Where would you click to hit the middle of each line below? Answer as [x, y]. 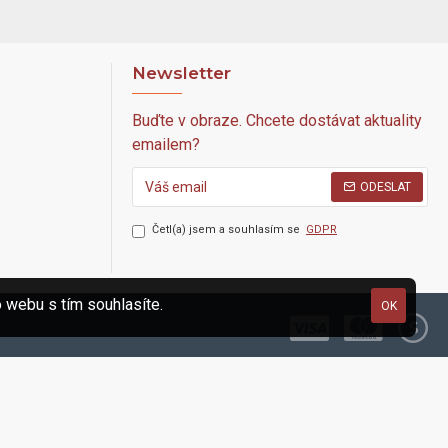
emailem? [166, 144]
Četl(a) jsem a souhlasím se [227, 229]
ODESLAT [385, 187]
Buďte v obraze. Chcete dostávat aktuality [277, 120]
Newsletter [181, 73]
